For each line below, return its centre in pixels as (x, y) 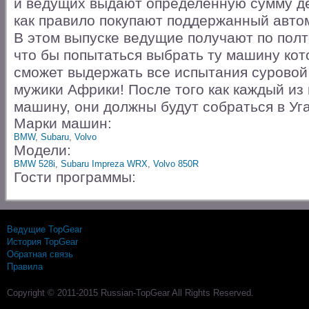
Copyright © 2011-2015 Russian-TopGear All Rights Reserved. (130, 293)
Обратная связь (40, 254)
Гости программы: (75, 177)
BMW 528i (34, 164)
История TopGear (42, 242)
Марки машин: (63, 123)
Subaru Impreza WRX (104, 164)
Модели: (42, 150)
